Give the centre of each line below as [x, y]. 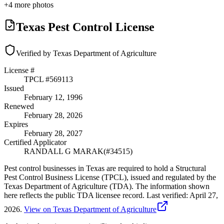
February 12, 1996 [53, 97]
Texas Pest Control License [85, 27]
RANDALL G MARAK [64, 151]
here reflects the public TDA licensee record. [74, 195]
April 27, [204, 195]
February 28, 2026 [53, 115]
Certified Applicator [35, 142]
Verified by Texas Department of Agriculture [86, 53]
